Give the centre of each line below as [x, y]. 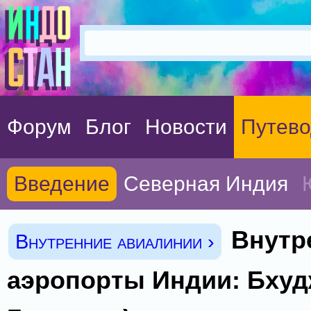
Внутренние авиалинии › [115, 242]
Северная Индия [206, 184]
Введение [62, 184]
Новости [186, 127]
